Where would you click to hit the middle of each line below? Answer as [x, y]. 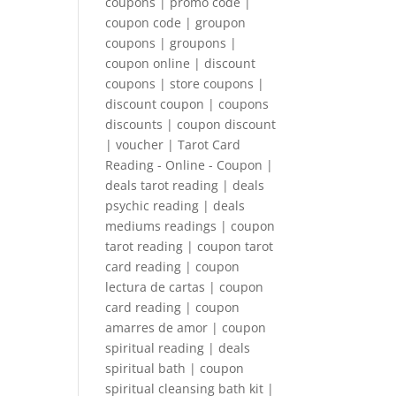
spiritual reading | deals [178, 347]
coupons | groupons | [171, 42]
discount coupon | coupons [187, 103]
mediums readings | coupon [190, 225]
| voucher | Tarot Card [173, 144]
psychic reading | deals [175, 205]
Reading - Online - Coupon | [190, 164]
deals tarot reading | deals [185, 185]
